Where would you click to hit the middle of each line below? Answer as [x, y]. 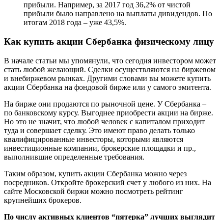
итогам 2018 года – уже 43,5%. [75, 23]
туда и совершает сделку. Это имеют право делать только [99, 130]
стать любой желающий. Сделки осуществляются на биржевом [110, 69]
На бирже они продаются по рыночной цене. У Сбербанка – [105, 104]
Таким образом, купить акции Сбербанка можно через [95, 173]
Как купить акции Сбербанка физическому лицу [109, 42]
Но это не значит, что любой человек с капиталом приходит [104, 121]
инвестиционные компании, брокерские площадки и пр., [100, 148]
